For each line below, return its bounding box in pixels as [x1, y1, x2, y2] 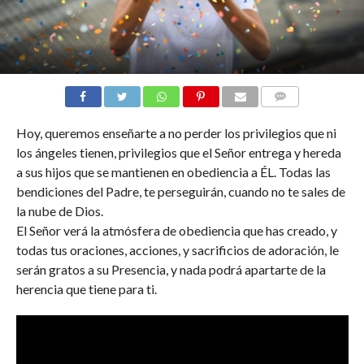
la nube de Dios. [15, 202, 103, 219]
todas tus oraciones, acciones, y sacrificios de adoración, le [15, 241, 339, 258]
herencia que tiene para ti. [15, 280, 157, 297]
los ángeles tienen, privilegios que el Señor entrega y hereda [15, 144, 341, 160]
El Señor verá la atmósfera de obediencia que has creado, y [15, 222, 337, 238]
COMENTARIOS [266, 110, 336, 121]
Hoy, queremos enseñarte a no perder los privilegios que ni [15, 124, 336, 141]
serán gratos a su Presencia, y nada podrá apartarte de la [15, 261, 326, 277]
